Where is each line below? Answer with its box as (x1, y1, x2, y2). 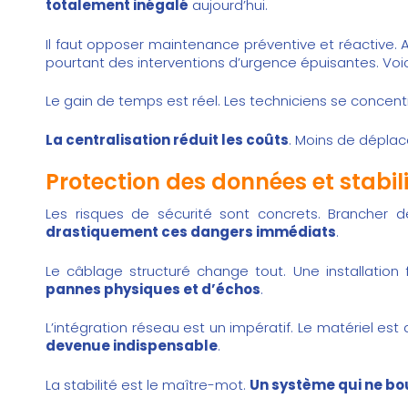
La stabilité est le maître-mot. (46, 374, 250, 394)
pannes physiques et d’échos (46, 279, 260, 299)
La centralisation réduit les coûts (46, 129, 289, 149)
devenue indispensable (46, 336, 218, 356)
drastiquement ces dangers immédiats (46, 222, 336, 242)
